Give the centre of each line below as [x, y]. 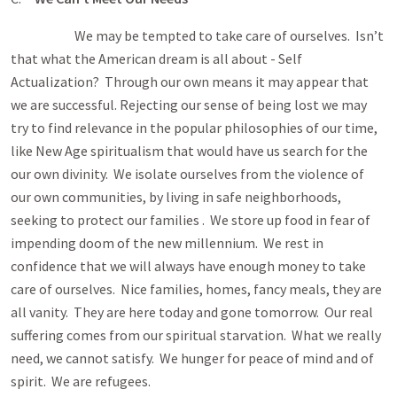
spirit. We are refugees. [81, 381]
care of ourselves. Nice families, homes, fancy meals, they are [196, 289]
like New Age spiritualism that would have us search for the [189, 151]
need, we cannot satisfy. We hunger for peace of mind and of [192, 358]
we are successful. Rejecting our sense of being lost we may [189, 105]
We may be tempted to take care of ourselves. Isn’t [197, 35]
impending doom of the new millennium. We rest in [167, 243]
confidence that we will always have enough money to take [188, 266]
